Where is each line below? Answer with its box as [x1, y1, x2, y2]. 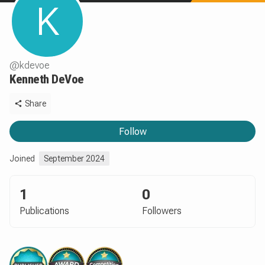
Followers [142, 205, 182, 216]
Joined [9, 154, 35, 163]
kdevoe [20, 60, 50, 71]
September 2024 [44, 154, 105, 163]
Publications [20, 205, 69, 216]
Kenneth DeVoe [9, 72, 84, 86]
